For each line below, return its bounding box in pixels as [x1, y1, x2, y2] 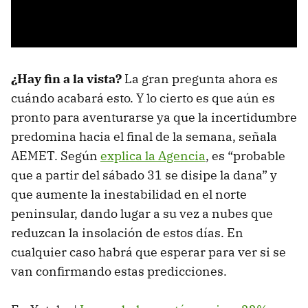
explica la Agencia [100, 147, 206, 164]
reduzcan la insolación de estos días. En [11, 224, 243, 241]
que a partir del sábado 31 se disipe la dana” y [11, 166, 277, 183]
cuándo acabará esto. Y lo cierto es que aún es [11, 89, 275, 106]
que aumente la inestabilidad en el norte [11, 186, 247, 202]
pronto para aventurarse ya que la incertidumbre [11, 109, 297, 125]
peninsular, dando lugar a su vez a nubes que [11, 205, 273, 221]
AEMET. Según [11, 147, 100, 164]
